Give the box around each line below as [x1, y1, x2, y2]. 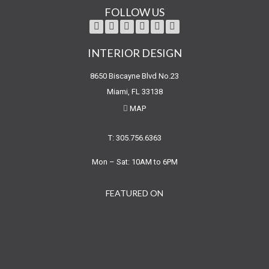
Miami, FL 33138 [106, 86, 163, 96]
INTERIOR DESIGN [87, 46, 182, 59]
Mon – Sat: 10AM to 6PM [91, 157, 178, 166]
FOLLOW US [104, 5, 165, 19]
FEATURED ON [106, 187, 163, 198]
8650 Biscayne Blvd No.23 [90, 71, 179, 80]
